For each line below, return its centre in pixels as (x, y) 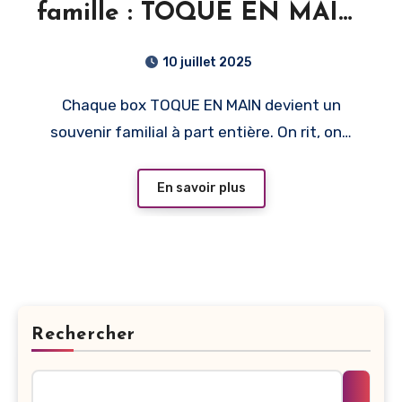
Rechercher (83, 334)
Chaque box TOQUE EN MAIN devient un (66, 105)
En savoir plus (201, 188)
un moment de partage (201, 45)
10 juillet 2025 (206, 62)
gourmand (201, 78)
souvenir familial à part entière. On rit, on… (201, 131)
